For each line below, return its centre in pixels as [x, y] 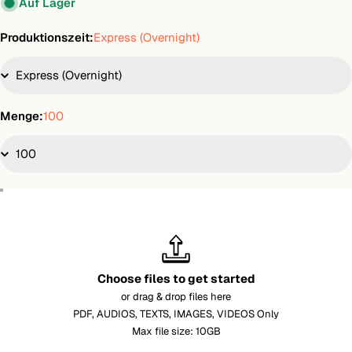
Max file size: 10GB [176, 331]
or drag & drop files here [176, 296]
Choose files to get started [176, 278]
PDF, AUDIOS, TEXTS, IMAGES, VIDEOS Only [176, 313]
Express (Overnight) [147, 37]
